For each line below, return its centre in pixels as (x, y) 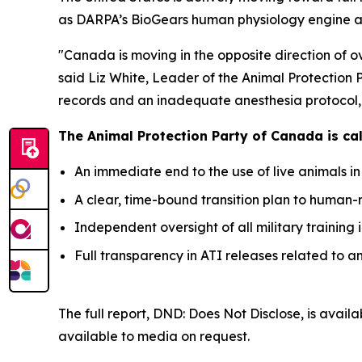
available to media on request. (154, 336)
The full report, (105, 313)
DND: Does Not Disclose (227, 313)
